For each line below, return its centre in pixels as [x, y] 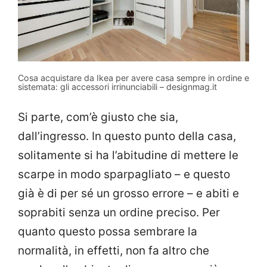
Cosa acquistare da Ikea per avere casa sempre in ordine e [133, 77]
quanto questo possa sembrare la [108, 232]
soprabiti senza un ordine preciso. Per [119, 213]
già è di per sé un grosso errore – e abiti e [128, 194]
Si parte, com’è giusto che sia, [98, 117]
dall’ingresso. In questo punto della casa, [127, 136]
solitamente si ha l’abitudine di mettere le [128, 156]
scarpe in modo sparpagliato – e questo [124, 175]
